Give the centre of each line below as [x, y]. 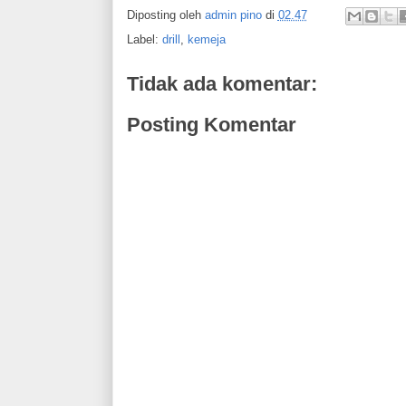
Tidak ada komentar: [222, 83]
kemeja [206, 39]
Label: [144, 39]
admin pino [233, 14]
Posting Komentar [211, 125]
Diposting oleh [165, 14]
